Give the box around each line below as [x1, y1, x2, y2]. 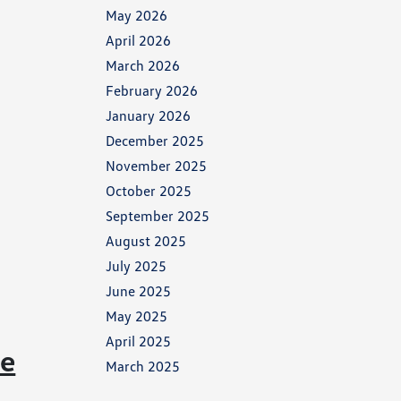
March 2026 [106, 56, 181, 74]
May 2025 [106, 307, 168, 325]
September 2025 [106, 207, 210, 225]
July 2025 [106, 257, 167, 275]
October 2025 [106, 182, 192, 200]
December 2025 [106, 132, 205, 149]
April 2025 [106, 332, 172, 350]
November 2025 [106, 157, 208, 175]
